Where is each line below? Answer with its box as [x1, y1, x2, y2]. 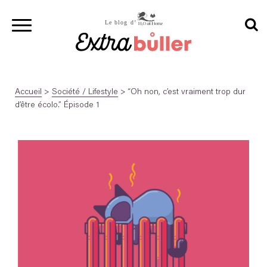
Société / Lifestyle [52, 88, 118, 97]
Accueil [15, 88, 42, 97]
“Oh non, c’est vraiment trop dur [128, 88, 246, 97]
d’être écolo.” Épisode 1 [15, 101, 99, 110]
